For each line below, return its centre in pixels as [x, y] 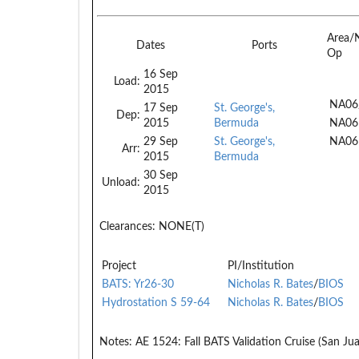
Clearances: [127, 226]
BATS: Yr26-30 [138, 284]
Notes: [116, 342]
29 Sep [161, 141]
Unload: [121, 182]
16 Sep [161, 74]
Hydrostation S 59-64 [156, 303]
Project [119, 266]
